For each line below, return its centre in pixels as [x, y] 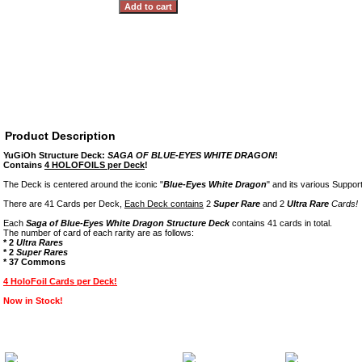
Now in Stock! [33, 301]
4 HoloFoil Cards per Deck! [60, 281]
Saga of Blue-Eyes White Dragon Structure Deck [128, 223]
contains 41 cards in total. [281, 223]
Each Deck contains [164, 204]
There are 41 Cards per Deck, [64, 204]
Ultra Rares [40, 242]
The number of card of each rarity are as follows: [99, 233]
